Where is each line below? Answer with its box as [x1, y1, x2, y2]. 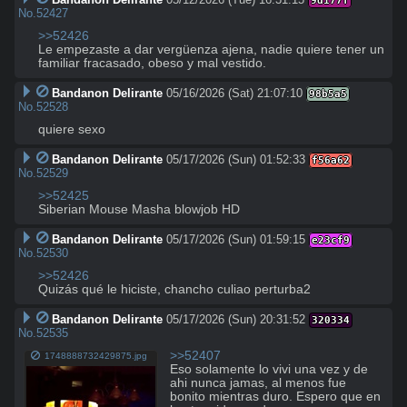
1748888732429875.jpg [45, 351, 148, 362]
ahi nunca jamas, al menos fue [170, 375, 347, 390]
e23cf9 [311, 233, 350, 246]
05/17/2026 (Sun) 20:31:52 [165, 312, 305, 326]
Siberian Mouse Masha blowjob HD [38, 202, 240, 216]
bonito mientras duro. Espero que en [170, 389, 382, 403]
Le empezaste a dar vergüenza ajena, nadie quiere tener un [38, 42, 384, 56]
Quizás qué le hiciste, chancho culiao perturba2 [38, 282, 311, 296]
